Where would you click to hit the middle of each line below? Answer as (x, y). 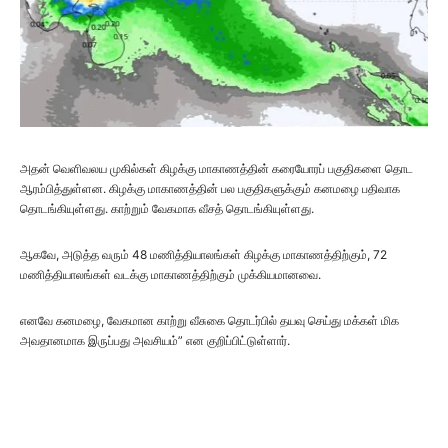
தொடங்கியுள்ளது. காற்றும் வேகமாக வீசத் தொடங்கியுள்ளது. (167, 209)
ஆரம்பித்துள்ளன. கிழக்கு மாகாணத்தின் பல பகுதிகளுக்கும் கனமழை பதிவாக (210, 189)
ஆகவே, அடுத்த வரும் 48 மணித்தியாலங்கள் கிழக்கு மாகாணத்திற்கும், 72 (203, 255)
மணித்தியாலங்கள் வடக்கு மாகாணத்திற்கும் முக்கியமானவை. (170, 275)
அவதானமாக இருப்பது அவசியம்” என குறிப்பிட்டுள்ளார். (155, 341)
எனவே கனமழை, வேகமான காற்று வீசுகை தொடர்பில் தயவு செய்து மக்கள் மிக (209, 321)
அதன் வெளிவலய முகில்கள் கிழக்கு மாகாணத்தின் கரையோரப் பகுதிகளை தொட (216, 169)
